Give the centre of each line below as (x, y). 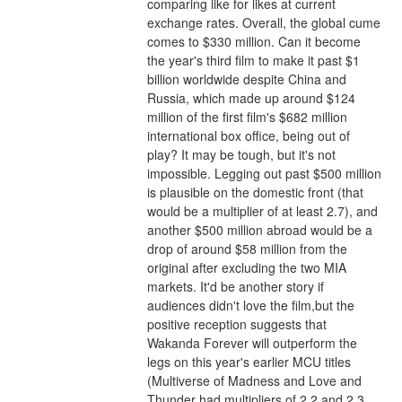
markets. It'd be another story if (235, 287)
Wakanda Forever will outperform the (252, 343)
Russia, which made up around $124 (251, 98)
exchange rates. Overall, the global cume (263, 23)
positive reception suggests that (236, 324)
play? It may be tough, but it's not (241, 155)
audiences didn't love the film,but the (250, 306)
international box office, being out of (248, 136)
